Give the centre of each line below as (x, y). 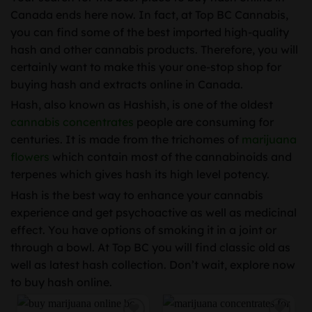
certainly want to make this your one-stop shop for (146, 67)
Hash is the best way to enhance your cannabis (137, 195)
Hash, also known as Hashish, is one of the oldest (142, 105)
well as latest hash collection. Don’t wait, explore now (153, 265)
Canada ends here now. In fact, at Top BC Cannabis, (149, 14)
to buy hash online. (61, 282)
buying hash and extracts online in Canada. (127, 84)
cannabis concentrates (72, 122)
